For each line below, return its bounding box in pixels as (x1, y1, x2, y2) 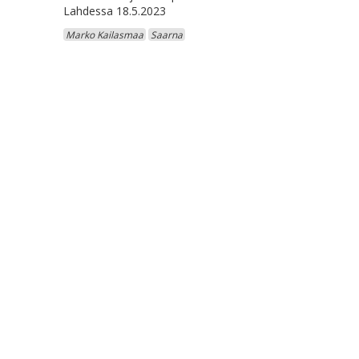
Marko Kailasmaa (65, 28, 143, 42)
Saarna (150, 28, 183, 42)
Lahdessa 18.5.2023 (63, 3, 166, 19)
